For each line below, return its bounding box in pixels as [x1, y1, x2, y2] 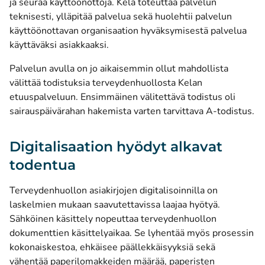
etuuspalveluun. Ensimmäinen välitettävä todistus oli [9, 91, 235, 104]
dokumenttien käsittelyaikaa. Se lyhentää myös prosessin [9, 227, 254, 240]
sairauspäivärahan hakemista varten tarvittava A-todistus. [9, 105, 254, 118]
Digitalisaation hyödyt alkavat [9, 138, 222, 155]
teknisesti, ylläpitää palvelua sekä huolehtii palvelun [9, 10, 232, 23]
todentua [9, 156, 76, 173]
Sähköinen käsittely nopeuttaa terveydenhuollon [9, 212, 216, 225]
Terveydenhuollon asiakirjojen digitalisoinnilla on [9, 184, 218, 197]
